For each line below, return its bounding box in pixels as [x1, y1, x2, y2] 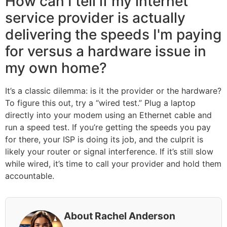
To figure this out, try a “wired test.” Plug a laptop [5, 98, 196, 108]
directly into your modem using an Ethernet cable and [5, 110, 212, 121]
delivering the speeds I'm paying [5, 26, 221, 44]
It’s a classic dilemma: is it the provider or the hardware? [5, 86, 221, 96]
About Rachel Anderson [64, 210, 175, 222]
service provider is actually [5, 9, 185, 27]
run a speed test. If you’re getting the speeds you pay [5, 122, 211, 133]
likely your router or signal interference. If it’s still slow [5, 146, 213, 157]
